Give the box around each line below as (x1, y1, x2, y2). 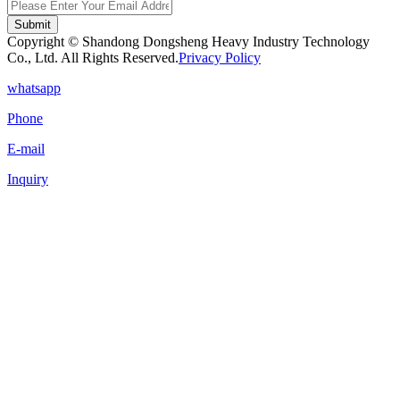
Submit (14, 17, 51, 31)
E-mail (7, 140, 45, 156)
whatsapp (7, 79, 61, 96)
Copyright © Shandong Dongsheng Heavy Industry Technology (7, 33, 370, 49)
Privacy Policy (179, 49, 261, 65)
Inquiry (7, 171, 48, 187)
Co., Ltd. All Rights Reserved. (7, 49, 179, 65)
